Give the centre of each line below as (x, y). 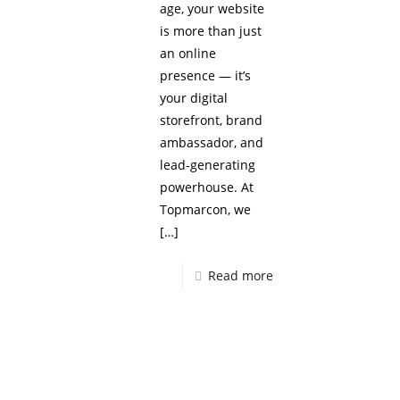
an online (188, 53)
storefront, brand (212, 120)
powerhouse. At (207, 187)
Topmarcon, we (206, 209)
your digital (194, 98)
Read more (241, 275)
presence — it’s (206, 75)
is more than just (211, 31)
